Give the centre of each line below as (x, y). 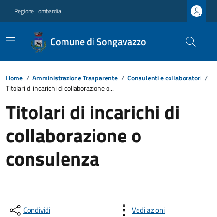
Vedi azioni (148, 210)
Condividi (37, 210)
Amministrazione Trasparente (75, 78)
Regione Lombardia (38, 11)
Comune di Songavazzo (99, 41)
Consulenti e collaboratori (164, 78)
